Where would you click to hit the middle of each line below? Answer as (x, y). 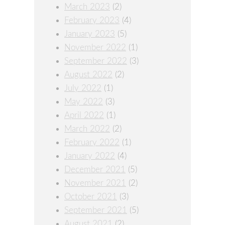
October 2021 (91, 197)
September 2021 (96, 210)
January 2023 (90, 34)
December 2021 (95, 170)
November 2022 (95, 48)
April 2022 (84, 116)
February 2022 (92, 143)
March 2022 (87, 129)
